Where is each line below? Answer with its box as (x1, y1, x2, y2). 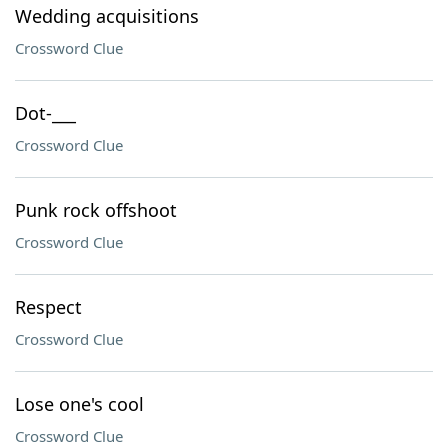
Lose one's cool (15, 392, 144, 416)
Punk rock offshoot (15, 198, 177, 222)
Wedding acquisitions (15, 4, 199, 28)
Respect (15, 295, 82, 319)
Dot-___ (15, 101, 76, 125)
